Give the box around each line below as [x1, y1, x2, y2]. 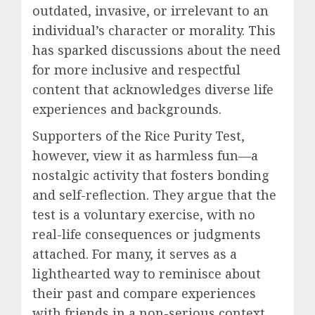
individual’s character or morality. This [32, 22, 276, 39]
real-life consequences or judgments [32, 226, 261, 243]
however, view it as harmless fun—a [32, 147, 258, 165]
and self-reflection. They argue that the [32, 186, 276, 204]
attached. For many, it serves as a [32, 245, 237, 263]
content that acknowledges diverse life [32, 81, 274, 98]
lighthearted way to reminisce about [32, 265, 261, 283]
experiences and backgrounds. [32, 101, 221, 118]
